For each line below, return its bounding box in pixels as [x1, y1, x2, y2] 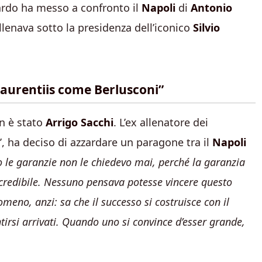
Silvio [193, 20, 220, 35]
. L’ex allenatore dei [113, 115, 208, 129]
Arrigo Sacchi [46, 115, 113, 129]
